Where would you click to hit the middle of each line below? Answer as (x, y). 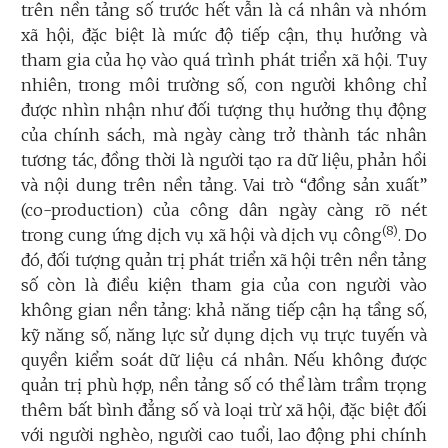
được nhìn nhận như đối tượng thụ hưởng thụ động (224, 110)
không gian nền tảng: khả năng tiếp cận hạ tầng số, (224, 310)
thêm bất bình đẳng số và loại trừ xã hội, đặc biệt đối (224, 410)
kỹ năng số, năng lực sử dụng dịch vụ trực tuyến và (224, 335)
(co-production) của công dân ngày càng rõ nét (224, 210)
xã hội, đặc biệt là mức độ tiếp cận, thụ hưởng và (224, 35)
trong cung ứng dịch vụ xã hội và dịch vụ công (201, 235)
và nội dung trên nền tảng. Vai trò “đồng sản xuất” (224, 185)
